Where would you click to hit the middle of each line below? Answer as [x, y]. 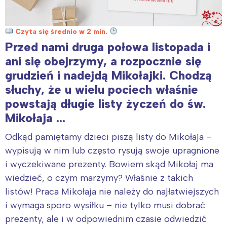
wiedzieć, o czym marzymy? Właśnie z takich [99, 178]
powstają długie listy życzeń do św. [105, 103]
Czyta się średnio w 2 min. [61, 31]
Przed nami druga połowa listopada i [108, 47]
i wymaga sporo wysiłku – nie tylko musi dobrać [105, 205]
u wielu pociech [110, 89]
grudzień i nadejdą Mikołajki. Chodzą [108, 75]
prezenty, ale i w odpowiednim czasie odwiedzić [106, 219]
